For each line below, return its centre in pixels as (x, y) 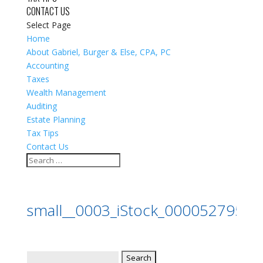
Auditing (41, 106)
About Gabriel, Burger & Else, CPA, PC (98, 52)
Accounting (47, 65)
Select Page (48, 25)
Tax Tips (42, 133)
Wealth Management (66, 92)
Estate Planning (55, 119)
